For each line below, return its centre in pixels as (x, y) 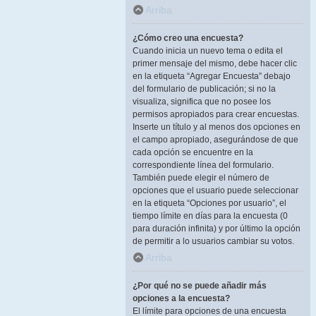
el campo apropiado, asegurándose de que (215, 140)
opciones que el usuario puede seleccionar (215, 190)
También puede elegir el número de (201, 178)
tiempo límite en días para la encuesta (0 (210, 216)
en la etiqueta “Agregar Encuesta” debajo (212, 76)
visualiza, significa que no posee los (202, 102)
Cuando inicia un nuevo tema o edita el (208, 51)
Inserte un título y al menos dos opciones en (217, 127)
